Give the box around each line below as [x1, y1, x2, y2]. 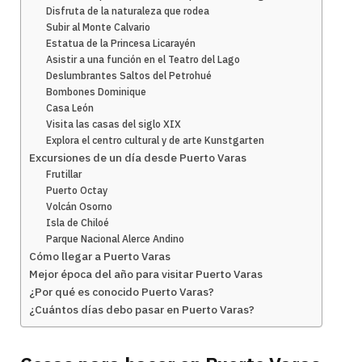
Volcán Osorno [46, 200, 113, 213]
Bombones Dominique [46, 86, 147, 98]
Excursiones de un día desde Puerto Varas [29, 150, 246, 165]
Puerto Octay [46, 184, 108, 196]
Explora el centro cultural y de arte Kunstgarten [46, 134, 265, 146]
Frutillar [46, 168, 82, 180]
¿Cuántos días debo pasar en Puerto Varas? [29, 302, 255, 317]
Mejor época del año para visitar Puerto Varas [29, 267, 263, 281]
